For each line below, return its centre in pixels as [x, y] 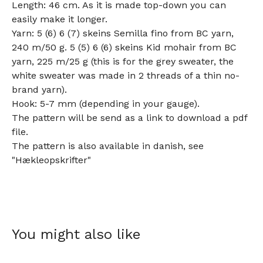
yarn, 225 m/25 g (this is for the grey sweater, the [123, 62]
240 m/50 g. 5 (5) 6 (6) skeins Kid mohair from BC [124, 48]
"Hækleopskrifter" [51, 160]
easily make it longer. [60, 19]
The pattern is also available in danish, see [108, 146]
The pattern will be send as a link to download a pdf [129, 118]
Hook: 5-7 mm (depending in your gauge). [106, 104]
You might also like [76, 235]
